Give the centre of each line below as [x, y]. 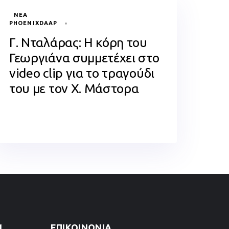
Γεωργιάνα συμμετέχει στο [84, 58]
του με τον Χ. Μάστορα [74, 88]
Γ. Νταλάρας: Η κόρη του [78, 42]
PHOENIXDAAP [33, 23]
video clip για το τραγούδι [82, 73]
